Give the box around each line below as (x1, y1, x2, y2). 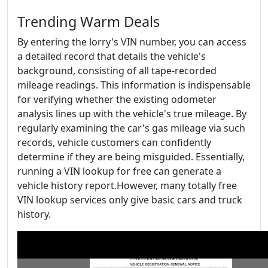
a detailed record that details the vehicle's (17, 50, 206, 63)
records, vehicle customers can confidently (17, 136, 211, 149)
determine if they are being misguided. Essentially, (17, 150, 245, 163)
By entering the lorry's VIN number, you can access (17, 35, 246, 48)
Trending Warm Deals (17, 12, 160, 31)
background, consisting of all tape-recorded (17, 64, 217, 77)
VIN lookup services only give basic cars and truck (17, 193, 242, 206)
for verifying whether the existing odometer (17, 93, 217, 106)
